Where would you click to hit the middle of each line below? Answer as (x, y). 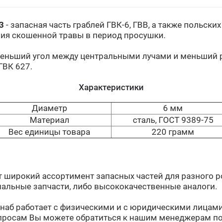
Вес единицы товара (49, 132)
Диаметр (49, 108)
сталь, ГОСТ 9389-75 (173, 120)
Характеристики (111, 87)
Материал (49, 120)
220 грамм (173, 132)
